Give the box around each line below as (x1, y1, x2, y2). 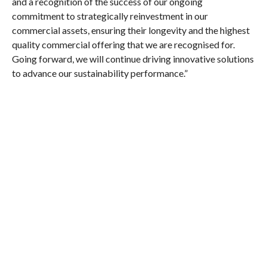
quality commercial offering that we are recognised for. (11, 39, 235, 50)
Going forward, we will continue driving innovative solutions (11, 53, 254, 64)
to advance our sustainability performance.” (11, 67, 188, 79)
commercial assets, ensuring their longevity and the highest (11, 24, 250, 36)
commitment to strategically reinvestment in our (11, 10, 208, 21)
